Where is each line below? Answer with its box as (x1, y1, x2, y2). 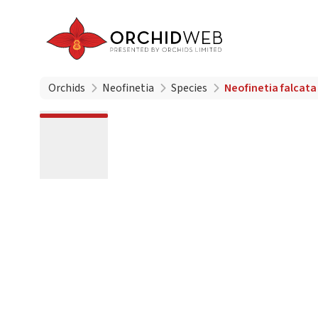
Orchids (48, 80, 85, 96)
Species (171, 80, 207, 96)
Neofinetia (102, 80, 154, 96)
